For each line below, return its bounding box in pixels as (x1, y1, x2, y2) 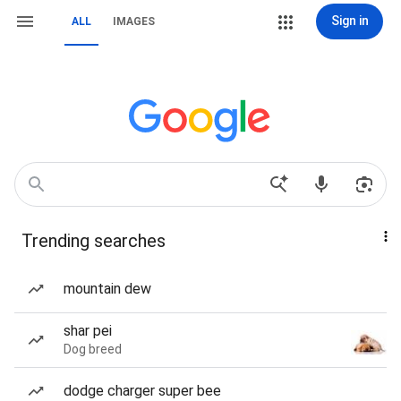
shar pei (64, 322, 112, 339)
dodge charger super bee (64, 382, 221, 399)
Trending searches (21, 230, 166, 252)
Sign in (330, 13, 369, 28)
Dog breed (64, 342, 122, 356)
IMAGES (113, 15, 155, 28)
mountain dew (64, 280, 151, 297)
